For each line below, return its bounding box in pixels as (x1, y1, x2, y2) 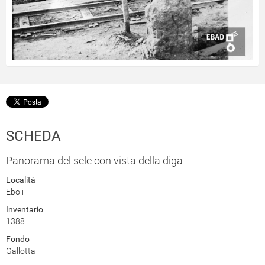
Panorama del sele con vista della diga (6, 154, 183, 167)
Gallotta (6, 245, 35, 256)
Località (6, 174, 35, 185)
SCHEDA (6, 127, 61, 144)
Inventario (6, 204, 43, 214)
